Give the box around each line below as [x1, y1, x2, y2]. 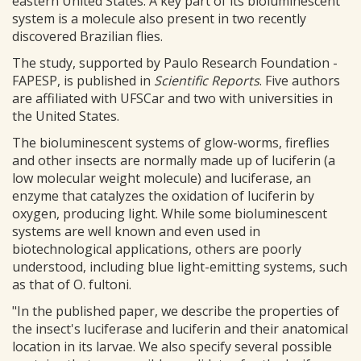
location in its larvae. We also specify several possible [12, 338, 332, 356]
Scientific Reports [154, 72, 259, 90]
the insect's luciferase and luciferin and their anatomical [12, 320, 348, 338]
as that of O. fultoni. [12, 276, 131, 294]
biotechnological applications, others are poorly [12, 240, 301, 259]
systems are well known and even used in [12, 222, 260, 241]
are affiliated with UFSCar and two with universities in [12, 89, 333, 108]
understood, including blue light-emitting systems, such [12, 258, 347, 276]
